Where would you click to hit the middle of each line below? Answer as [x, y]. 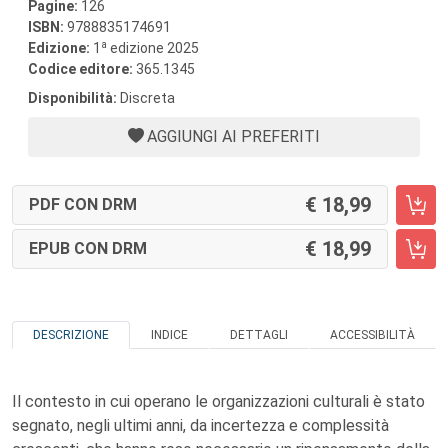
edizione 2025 [153, 48]
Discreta [146, 98]
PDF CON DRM [83, 204]
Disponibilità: [72, 98]
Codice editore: [82, 69]
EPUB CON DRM [88, 248]
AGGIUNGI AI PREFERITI [233, 136]
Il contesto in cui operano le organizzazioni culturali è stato [218, 401]
